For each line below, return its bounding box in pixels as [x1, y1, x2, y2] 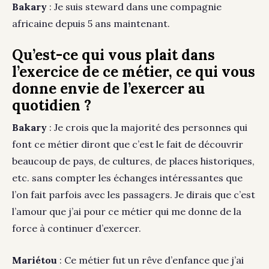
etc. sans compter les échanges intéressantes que [12, 172, 243, 184]
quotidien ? [12, 96, 91, 115]
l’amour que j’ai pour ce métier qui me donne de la [12, 205, 241, 218]
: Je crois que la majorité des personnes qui [47, 121, 247, 134]
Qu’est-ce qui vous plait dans [12, 46, 215, 65]
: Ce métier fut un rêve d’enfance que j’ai [57, 254, 244, 267]
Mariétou [12, 254, 57, 267]
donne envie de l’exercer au [12, 79, 205, 98]
